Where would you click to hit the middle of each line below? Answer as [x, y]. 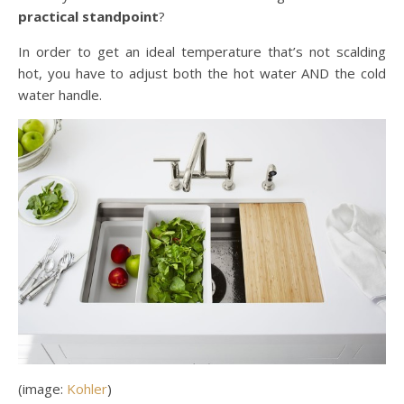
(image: [42, 388]
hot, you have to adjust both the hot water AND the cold [202, 73]
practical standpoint [88, 16]
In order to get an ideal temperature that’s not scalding [202, 51]
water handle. [60, 95]
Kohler [87, 388]
